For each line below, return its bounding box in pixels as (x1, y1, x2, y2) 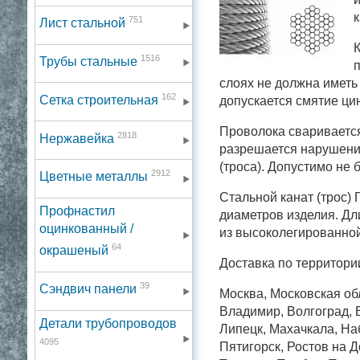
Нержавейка (39, 131, 117, 145)
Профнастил (39, 204, 115, 219)
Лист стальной (39, 15, 129, 30)
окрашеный (39, 243, 112, 258)
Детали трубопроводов (39, 316, 177, 330)
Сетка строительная (39, 92, 162, 107)
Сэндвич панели (39, 282, 140, 297)
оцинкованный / (39, 222, 133, 236)
